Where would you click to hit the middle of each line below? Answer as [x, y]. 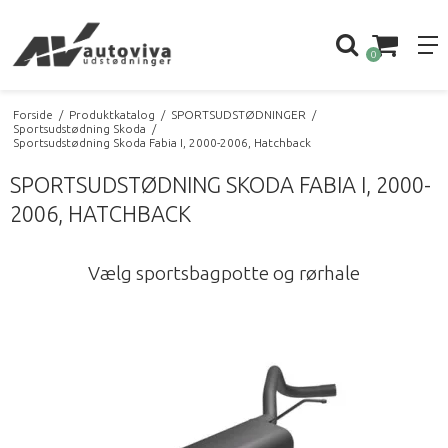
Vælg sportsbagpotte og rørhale [224, 273]
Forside [32, 114]
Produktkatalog [111, 114]
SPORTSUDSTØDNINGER [238, 114]
